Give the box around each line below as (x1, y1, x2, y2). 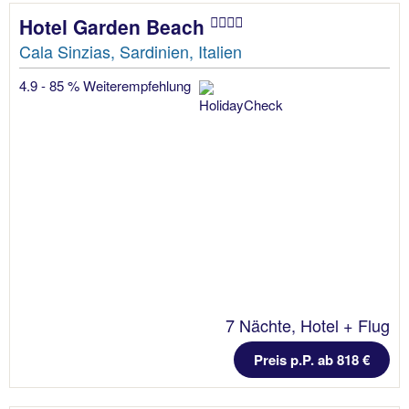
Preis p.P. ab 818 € (254, 349, 370, 370)
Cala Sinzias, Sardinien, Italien (19, 38, 242, 63)
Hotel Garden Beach (19, 12, 210, 40)
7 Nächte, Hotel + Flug (225, 312, 390, 337)
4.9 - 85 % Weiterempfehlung (19, 75, 194, 95)
